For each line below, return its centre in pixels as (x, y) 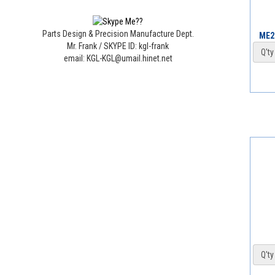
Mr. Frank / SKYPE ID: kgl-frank (118, 46)
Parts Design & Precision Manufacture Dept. (118, 34)
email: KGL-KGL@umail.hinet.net (118, 59)
